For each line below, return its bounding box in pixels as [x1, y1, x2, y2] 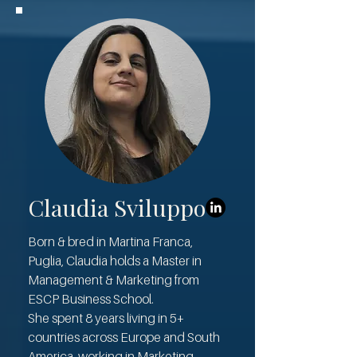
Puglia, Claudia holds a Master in [28, 253, 202, 269]
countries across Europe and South [28, 329, 220, 345]
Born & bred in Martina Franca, [28, 233, 193, 249]
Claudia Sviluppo [28, 192, 206, 222]
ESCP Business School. [28, 291, 154, 307]
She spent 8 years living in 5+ [28, 310, 184, 326]
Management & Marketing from [28, 272, 199, 288]
